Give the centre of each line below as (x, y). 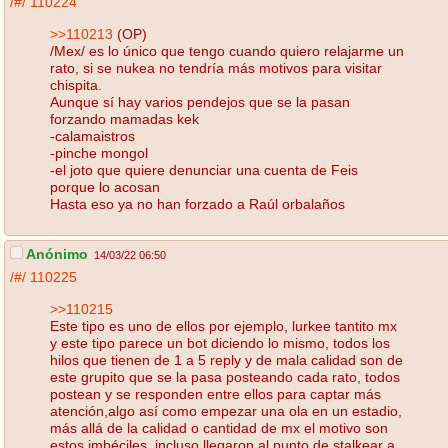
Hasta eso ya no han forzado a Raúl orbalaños (197, 203)
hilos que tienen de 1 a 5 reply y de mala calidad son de (226, 359)
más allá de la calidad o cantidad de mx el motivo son (219, 427)
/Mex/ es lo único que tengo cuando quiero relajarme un (227, 50)
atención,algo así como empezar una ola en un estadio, (226, 410)
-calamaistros (92, 135)
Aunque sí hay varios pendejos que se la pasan (200, 101)
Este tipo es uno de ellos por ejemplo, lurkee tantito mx (223, 325)
